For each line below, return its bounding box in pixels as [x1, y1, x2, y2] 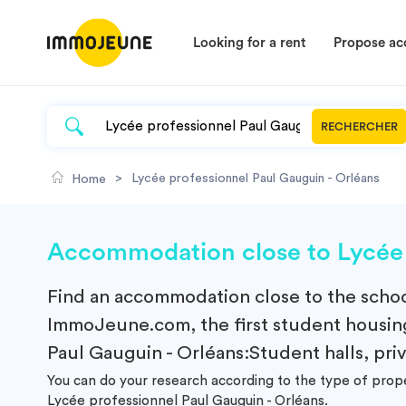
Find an [47, 287, 114, 306]
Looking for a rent [193, 36, 306, 50]
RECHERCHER [321, 121, 398, 132]
